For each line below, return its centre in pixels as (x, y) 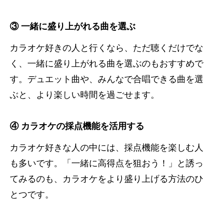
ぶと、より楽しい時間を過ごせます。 (85, 95)
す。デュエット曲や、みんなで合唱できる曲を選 (107, 79)
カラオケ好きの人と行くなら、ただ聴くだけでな (107, 48)
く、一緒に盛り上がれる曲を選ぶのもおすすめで (107, 63)
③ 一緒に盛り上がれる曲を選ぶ (73, 26)
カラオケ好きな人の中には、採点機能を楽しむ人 (107, 147)
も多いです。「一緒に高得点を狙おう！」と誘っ (107, 163)
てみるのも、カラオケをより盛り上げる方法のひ (107, 179)
